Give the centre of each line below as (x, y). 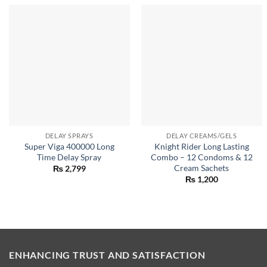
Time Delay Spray (69, 157)
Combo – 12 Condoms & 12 (201, 157)
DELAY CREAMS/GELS (202, 136)
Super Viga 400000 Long (69, 146)
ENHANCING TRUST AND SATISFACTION (107, 255)
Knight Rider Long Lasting (201, 146)
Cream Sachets (202, 168)
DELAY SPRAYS (69, 136)
